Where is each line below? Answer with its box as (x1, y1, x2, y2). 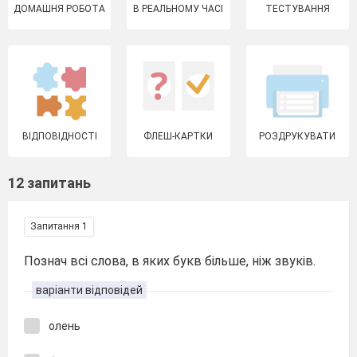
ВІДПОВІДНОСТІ (22, 131, 97, 142)
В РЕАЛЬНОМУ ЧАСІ (133, 3, 224, 14)
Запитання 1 (30, 221, 88, 232)
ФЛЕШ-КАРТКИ (143, 131, 214, 142)
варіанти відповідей (36, 284, 143, 296)
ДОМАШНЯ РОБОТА (14, 3, 106, 14)
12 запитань (8, 175, 91, 191)
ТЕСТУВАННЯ (265, 3, 330, 14)
